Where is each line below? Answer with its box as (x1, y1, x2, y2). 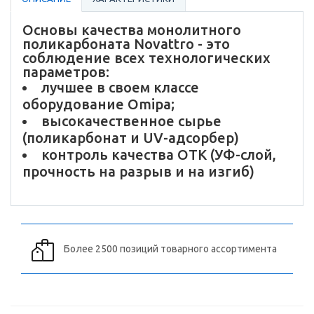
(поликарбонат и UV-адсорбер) (22, 130, 239, 146)
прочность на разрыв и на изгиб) (22, 163, 254, 180)
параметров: (22, 64, 109, 81)
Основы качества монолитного (22, 22, 241, 39)
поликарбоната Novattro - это (22, 36, 230, 53)
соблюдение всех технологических (22, 50, 271, 67)
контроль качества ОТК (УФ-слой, (41, 146, 276, 163)
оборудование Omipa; (22, 96, 175, 113)
